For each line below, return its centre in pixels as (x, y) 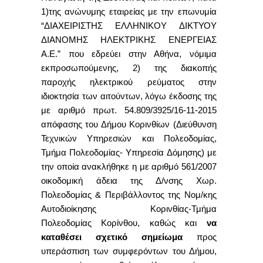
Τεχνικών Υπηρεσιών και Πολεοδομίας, (129, 138)
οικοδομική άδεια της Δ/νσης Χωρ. (129, 181)
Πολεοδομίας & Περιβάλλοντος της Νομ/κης (129, 195)
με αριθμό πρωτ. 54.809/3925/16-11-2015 (129, 110)
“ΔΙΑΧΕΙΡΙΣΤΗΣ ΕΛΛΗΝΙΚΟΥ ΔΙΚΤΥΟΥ (129, 26)
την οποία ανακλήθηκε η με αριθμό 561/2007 (129, 166)
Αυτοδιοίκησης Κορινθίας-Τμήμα (129, 209)
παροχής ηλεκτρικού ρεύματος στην (129, 82)
